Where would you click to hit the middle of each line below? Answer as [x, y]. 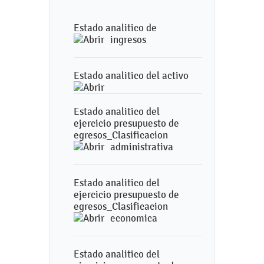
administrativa [142, 147]
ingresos [128, 39]
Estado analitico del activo [131, 75]
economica [134, 218]
